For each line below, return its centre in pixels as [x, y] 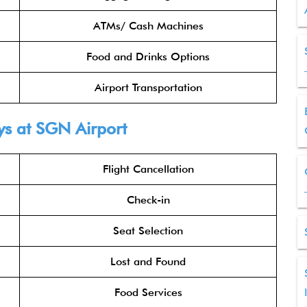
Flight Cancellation [148, 169]
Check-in [148, 200]
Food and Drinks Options [148, 57]
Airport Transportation [148, 87]
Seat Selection [148, 231]
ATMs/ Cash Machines [148, 26]
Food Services [148, 292]
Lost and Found [148, 261]
